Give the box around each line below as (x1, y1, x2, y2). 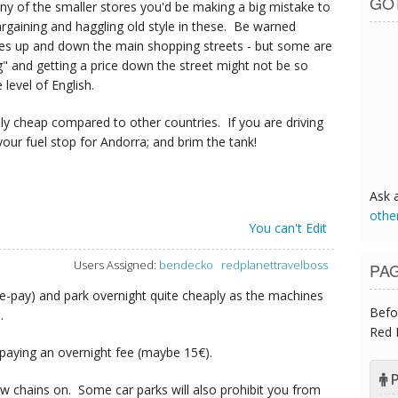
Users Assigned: (74, 257, 156, 274)
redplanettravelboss (221, 257, 328, 274)
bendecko (159, 257, 213, 274)
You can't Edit (248, 219, 327, 237)
